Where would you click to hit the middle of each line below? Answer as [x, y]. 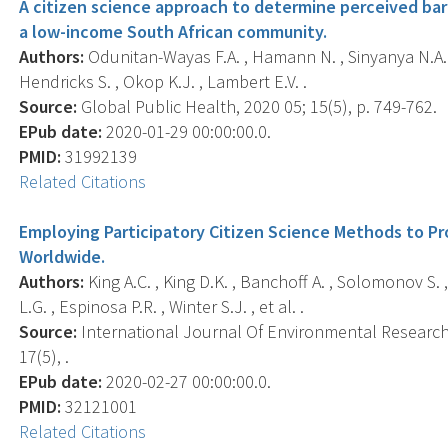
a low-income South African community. [173, 31]
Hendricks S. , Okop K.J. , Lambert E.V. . [163, 81]
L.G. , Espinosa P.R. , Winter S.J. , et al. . [162, 306]
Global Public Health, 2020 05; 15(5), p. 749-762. [257, 106]
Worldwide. [62, 256]
